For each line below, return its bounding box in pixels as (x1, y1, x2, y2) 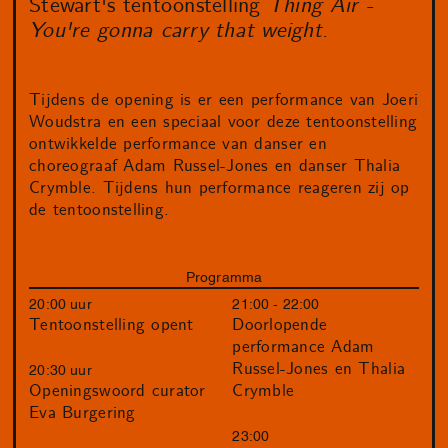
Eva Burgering (29, 402, 136, 425)
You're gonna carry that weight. (29, 17, 329, 46)
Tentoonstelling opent (29, 314, 194, 337)
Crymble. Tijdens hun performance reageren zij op (29, 177, 410, 200)
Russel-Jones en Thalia (232, 358, 406, 381)
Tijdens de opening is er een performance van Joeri (29, 89, 419, 112)
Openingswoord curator (29, 380, 206, 403)
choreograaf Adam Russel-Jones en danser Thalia (29, 155, 401, 178)
